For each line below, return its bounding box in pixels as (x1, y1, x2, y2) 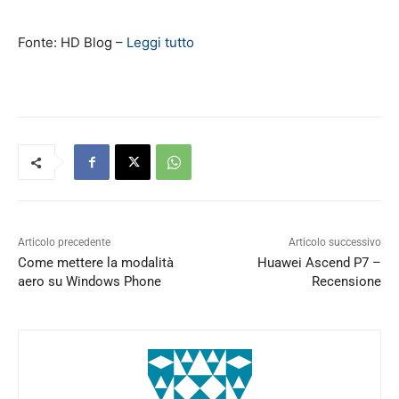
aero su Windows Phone (18, 273, 161, 290)
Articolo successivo (288, 236, 381, 249)
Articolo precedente (18, 236, 110, 249)
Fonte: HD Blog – (18, 34, 126, 52)
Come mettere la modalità (18, 255, 174, 272)
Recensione (311, 273, 381, 290)
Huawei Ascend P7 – (256, 255, 381, 272)
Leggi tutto (126, 34, 194, 52)
